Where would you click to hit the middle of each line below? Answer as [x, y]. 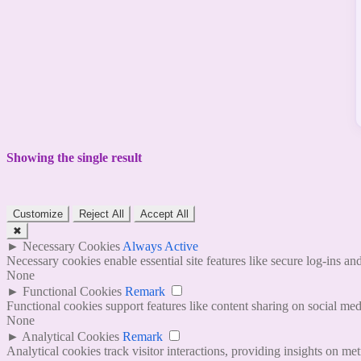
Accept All [164, 214]
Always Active [160, 247]
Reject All [102, 214]
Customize [38, 214]
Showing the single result [74, 157]
